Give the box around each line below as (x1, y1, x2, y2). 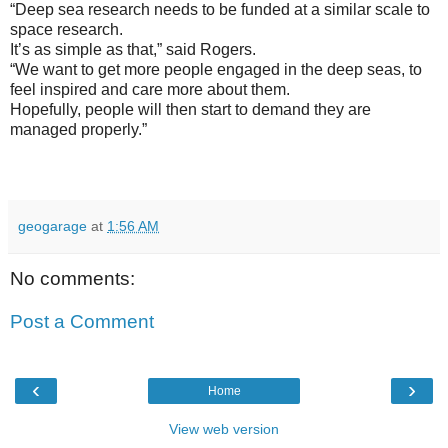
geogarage (18, 217, 87, 234)
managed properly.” (10, 120, 147, 138)
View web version (169, 420, 279, 437)
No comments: (10, 267, 135, 289)
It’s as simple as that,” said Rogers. (10, 40, 256, 58)
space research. (10, 20, 123, 38)
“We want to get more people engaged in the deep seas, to (10, 60, 422, 78)
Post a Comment (10, 311, 154, 333)
